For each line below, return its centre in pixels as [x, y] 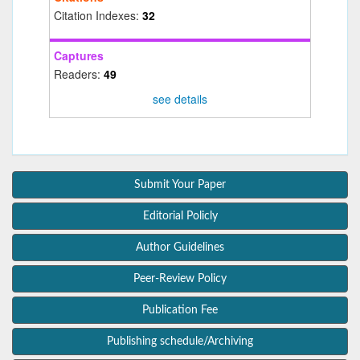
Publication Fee [180, 311]
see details [180, 99]
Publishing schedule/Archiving [180, 342]
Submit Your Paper [180, 185]
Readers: [79, 74]
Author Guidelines [180, 248]
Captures [79, 56]
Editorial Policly [180, 217]
